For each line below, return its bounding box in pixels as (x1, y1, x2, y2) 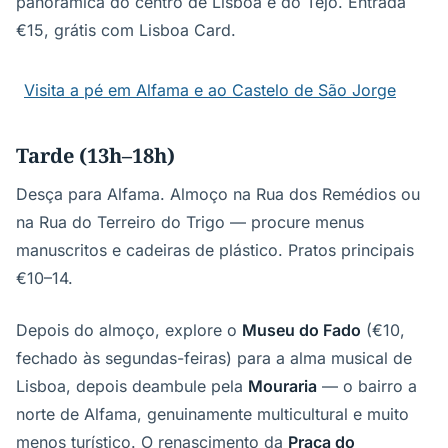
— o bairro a (317, 376, 417, 396)
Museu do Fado (242, 320, 361, 340)
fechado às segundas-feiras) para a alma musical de (16, 348, 412, 368)
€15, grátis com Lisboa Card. (16, 20, 236, 40)
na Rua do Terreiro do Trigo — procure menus (16, 212, 364, 232)
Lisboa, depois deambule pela (16, 376, 248, 396)
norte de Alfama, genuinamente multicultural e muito (16, 404, 409, 424)
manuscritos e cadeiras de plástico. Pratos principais (16, 240, 414, 260)
